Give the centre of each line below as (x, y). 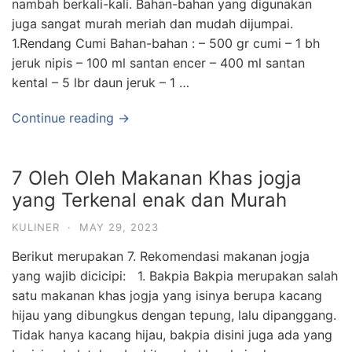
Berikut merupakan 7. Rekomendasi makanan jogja (161, 256)
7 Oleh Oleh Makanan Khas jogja (157, 178)
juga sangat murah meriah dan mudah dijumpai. (152, 24)
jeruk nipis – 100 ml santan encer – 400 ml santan (158, 63)
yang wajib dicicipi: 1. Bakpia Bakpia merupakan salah (175, 276)
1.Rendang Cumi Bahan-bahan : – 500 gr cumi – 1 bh (166, 43)
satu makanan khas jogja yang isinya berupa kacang (167, 295)
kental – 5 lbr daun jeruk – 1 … (101, 82)
